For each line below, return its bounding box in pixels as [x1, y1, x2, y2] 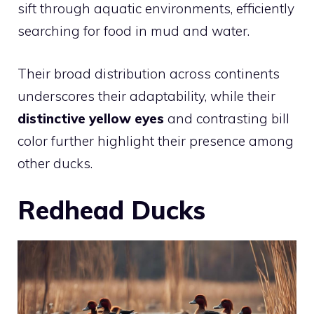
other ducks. [18, 154, 93, 172]
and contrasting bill [164, 109, 289, 127]
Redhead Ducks [18, 194, 205, 226]
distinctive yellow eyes [18, 109, 164, 127]
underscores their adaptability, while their [18, 87, 275, 104]
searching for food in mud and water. [18, 22, 250, 39]
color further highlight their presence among [18, 132, 294, 149]
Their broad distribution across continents [18, 64, 280, 82]
